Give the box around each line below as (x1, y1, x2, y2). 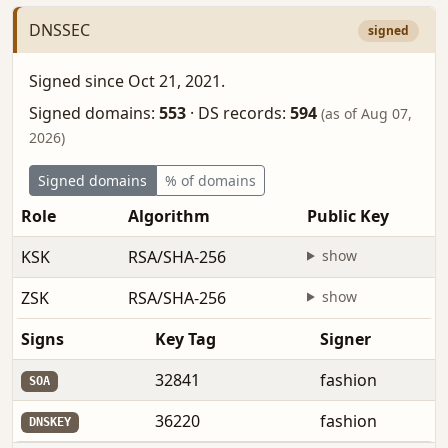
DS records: (194, 101, 290, 124)
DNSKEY (28, 415, 71, 430)
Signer (320, 327, 371, 350)
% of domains (165, 170, 256, 190)
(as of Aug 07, (321, 103, 412, 123)
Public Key (307, 204, 389, 227)
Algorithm (128, 204, 210, 227)
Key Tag (155, 327, 216, 350)
